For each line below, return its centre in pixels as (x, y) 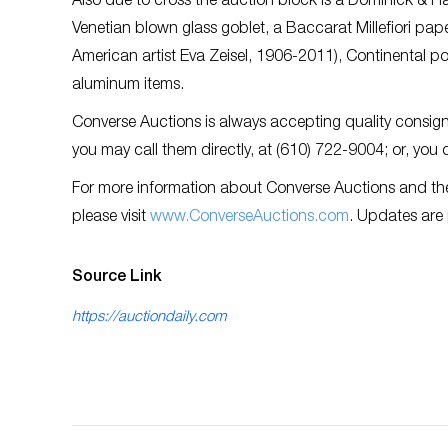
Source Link (117, 277)
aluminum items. (132, 85)
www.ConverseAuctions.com (249, 217)
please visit (111, 217)
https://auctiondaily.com (149, 317)
